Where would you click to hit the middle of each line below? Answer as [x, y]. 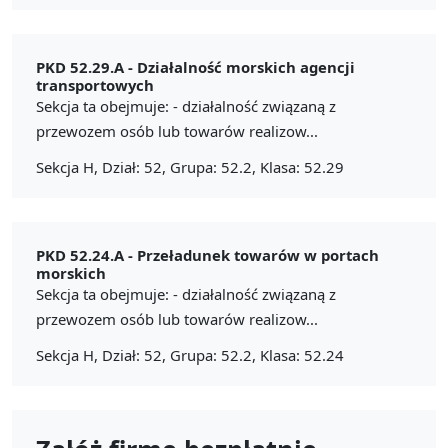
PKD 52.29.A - [86, 66]
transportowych [95, 84]
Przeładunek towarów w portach [258, 254]
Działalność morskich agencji [246, 66]
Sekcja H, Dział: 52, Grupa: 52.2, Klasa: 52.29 [190, 166]
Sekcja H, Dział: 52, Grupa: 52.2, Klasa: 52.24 [190, 354]
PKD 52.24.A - [86, 254]
